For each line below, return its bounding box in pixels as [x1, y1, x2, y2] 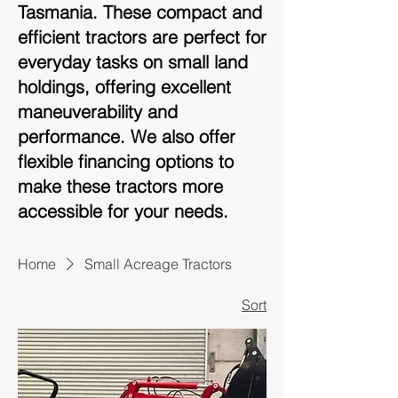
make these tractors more [18, 175, 223, 197]
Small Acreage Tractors [84, 255, 232, 273]
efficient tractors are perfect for [18, 26, 267, 48]
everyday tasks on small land [18, 51, 248, 73]
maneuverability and [18, 100, 178, 123]
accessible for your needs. [18, 200, 228, 222]
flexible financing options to [18, 150, 234, 172]
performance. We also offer [18, 125, 235, 147]
